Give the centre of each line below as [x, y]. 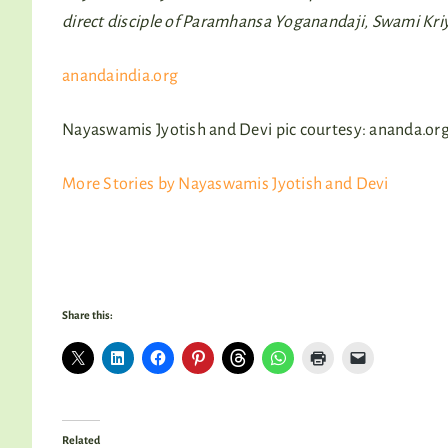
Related [81, 439]
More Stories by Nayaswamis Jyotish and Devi [225, 183]
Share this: [87, 314]
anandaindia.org [120, 75]
